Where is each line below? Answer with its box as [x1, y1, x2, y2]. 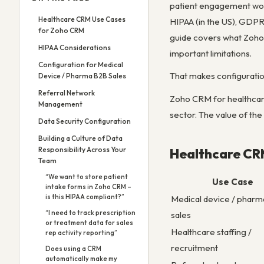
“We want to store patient [45, 173, 128, 181]
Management [38, 100, 82, 108]
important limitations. [170, 48, 252, 59]
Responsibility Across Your [38, 145, 126, 154]
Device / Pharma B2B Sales [38, 71, 126, 80]
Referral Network [38, 88, 95, 97]
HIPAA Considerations [38, 43, 111, 52]
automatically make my [45, 255, 117, 263]
